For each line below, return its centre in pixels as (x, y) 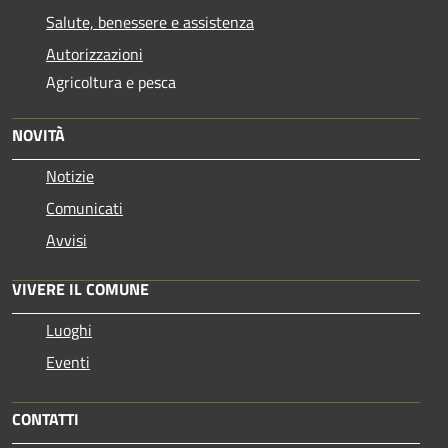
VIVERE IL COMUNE (80, 288)
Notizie (70, 175)
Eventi (68, 361)
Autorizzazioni (94, 53)
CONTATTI (45, 418)
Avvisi (66, 239)
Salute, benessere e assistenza (150, 21)
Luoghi (69, 329)
